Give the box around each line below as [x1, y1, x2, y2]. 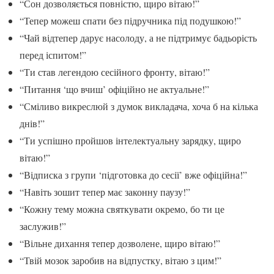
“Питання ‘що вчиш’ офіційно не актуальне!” [20, 82, 209, 95]
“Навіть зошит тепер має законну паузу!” [20, 185, 190, 198]
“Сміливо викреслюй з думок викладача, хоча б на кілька [20, 99, 258, 113]
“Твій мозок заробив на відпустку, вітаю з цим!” [20, 253, 221, 267]
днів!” [20, 116, 45, 130]
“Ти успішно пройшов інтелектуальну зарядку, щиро [20, 133, 241, 147]
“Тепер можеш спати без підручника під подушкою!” [20, 13, 241, 27]
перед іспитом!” [20, 48, 86, 61]
